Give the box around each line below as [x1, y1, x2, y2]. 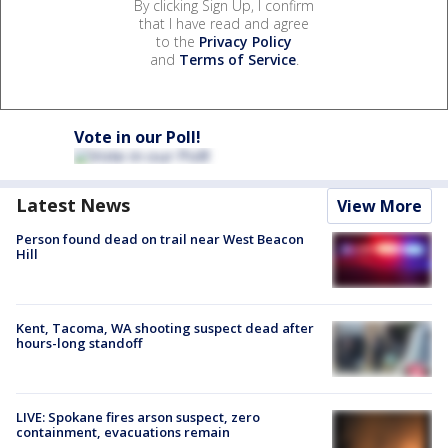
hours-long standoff [16, 334, 142, 353]
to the [156, 31, 199, 51]
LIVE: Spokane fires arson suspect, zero [16, 408, 260, 427]
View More [337, 194, 422, 217]
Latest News [16, 192, 130, 217]
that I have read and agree [139, 13, 309, 33]
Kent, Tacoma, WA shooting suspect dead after [16, 319, 314, 338]
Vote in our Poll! [74, 125, 201, 148]
